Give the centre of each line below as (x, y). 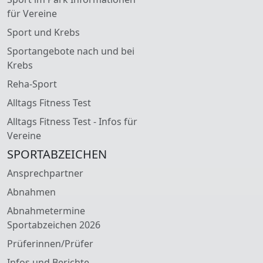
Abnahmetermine (46, 210)
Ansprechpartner (45, 173)
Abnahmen (31, 192)
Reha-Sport (32, 84)
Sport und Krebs (43, 32)
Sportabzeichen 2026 (54, 225)
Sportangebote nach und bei (71, 51)
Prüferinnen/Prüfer (50, 243)
